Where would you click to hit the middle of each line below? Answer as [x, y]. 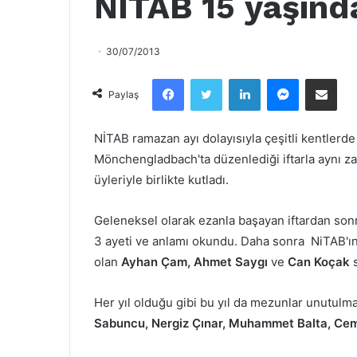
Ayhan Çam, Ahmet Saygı [196, 261]
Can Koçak [319, 261]
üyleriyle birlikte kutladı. [161, 179]
